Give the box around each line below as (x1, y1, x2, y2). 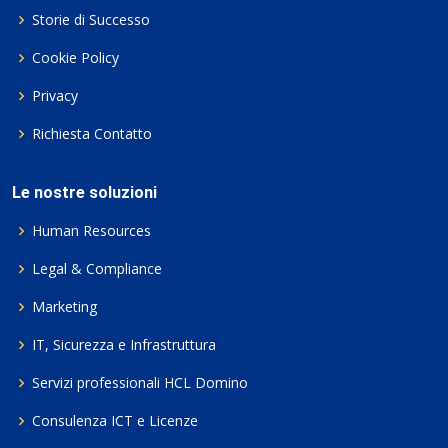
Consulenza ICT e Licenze (32, 411, 198, 430)
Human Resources (32, 221, 151, 240)
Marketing (32, 297, 97, 316)
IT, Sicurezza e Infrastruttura (32, 335, 216, 354)
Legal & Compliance (32, 259, 162, 278)
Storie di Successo (32, 10, 150, 29)
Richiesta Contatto (32, 124, 152, 143)
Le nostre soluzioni (12, 183, 157, 202)
